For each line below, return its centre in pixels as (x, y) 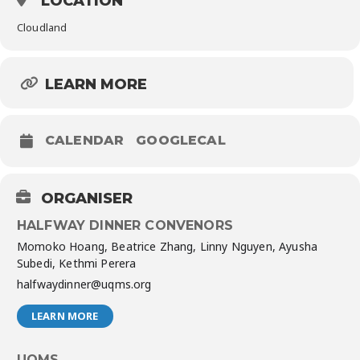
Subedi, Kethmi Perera (77, 263)
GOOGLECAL (181, 140)
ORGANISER (87, 198)
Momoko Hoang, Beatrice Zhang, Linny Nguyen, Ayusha (168, 246)
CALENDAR (85, 140)
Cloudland (42, 27)
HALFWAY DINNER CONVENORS (125, 225)
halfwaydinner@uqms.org (84, 284)
